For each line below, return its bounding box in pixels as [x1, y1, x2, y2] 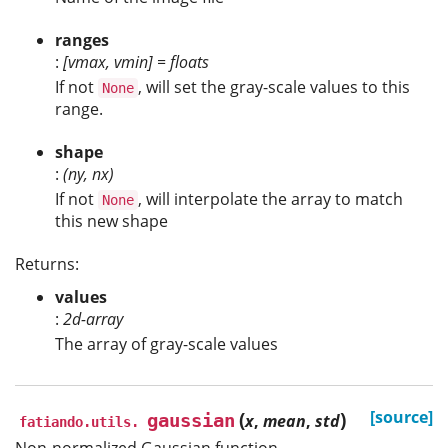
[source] [370, 405, 433, 428]
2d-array [63, 307, 123, 330]
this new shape [55, 210, 168, 233]
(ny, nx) [63, 163, 114, 186]
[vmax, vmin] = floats [63, 51, 209, 74]
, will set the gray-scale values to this [138, 76, 410, 99]
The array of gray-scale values [55, 332, 278, 355]
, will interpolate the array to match [138, 188, 403, 211]
